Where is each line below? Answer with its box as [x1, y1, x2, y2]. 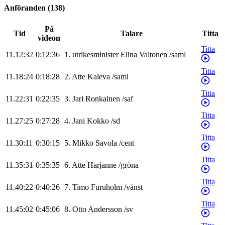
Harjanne [87, 161, 117, 170]
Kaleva [87, 72, 110, 81]
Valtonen [139, 50, 167, 59]
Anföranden [4, 4, 46, 13]
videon [38, 34, 60, 43]
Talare [121, 29, 143, 38]
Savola [95, 139, 117, 148]
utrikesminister [72, 50, 119, 59]
